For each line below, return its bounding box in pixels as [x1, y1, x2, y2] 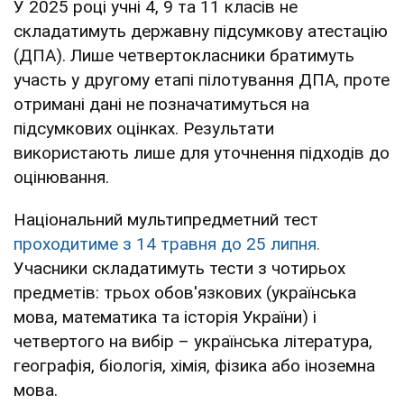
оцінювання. [14, 166, 109, 188]
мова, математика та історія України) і [14, 306, 317, 327]
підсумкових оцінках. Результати [14, 117, 274, 139]
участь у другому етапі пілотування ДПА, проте [14, 69, 390, 90]
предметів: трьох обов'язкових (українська [14, 281, 356, 303]
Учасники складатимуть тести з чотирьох [14, 257, 345, 279]
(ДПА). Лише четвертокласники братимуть [14, 44, 354, 66]
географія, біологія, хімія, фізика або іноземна [14, 354, 375, 376]
